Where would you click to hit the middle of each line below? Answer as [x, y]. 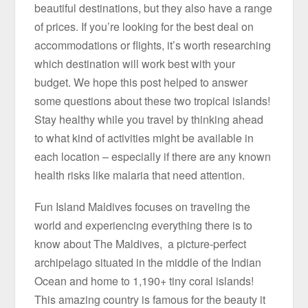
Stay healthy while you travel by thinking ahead [149, 120]
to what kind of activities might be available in [144, 138]
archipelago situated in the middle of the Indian [148, 263]
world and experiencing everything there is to [144, 225]
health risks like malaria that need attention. [143, 175]
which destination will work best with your [135, 64]
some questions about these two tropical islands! [153, 101]
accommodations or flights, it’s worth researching [153, 45]
